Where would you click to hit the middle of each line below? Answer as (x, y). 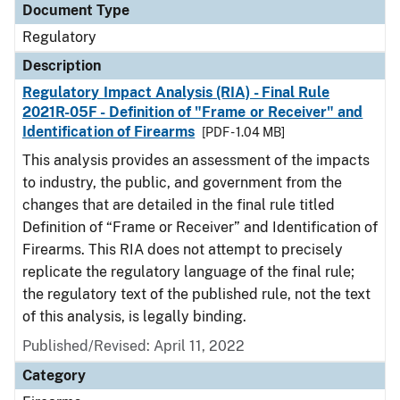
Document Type (76, 10)
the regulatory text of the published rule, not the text (196, 294)
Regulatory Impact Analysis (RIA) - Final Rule (176, 92)
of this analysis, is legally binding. (136, 317)
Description (62, 66)
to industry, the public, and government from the (182, 183)
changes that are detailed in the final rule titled (179, 205)
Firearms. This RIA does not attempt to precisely (183, 250)
